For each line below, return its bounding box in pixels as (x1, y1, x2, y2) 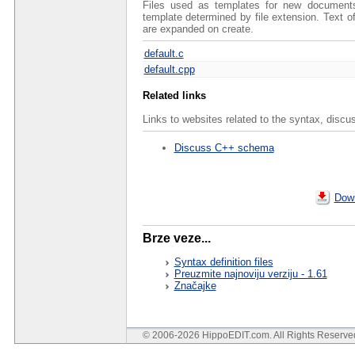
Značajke (174, 279, 216, 292)
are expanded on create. (142, 23, 254, 36)
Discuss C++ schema (174, 141, 274, 154)
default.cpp (143, 63, 195, 76)
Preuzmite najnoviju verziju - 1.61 (174, 267, 327, 280)
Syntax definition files (174, 255, 273, 268)
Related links (142, 90, 206, 102)
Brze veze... (142, 231, 211, 245)
